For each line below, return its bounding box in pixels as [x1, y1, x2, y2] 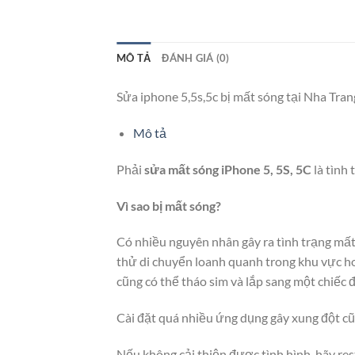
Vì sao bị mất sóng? [116, 197, 221, 213]
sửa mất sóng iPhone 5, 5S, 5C [144, 161, 311, 177]
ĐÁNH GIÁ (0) [162, 52, 230, 65]
